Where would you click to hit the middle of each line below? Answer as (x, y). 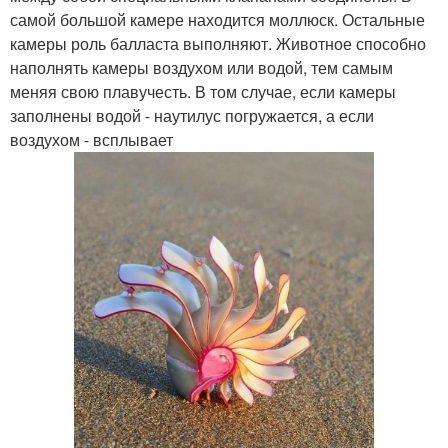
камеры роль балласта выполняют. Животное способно (218, 43)
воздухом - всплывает (91, 139)
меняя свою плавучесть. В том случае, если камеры (203, 91)
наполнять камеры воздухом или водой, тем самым (201, 67)
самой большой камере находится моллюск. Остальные (217, 19)
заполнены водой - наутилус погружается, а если (192, 115)
